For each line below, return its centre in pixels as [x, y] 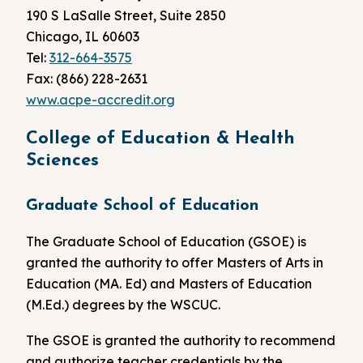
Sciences [62, 161]
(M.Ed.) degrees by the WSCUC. [123, 305]
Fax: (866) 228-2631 [87, 79]
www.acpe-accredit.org [100, 100]
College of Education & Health [160, 139]
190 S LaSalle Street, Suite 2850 [126, 16]
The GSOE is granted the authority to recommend [181, 340]
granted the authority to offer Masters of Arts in [175, 263]
